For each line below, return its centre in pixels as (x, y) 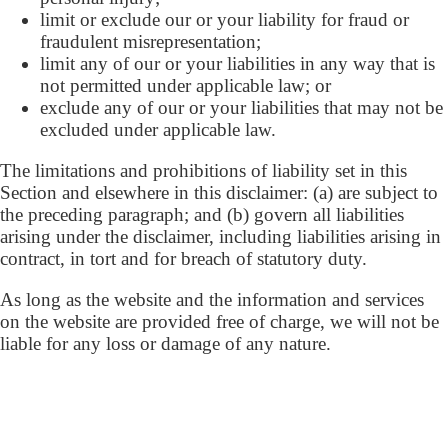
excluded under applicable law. (158, 129)
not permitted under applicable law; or (185, 85)
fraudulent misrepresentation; (150, 41)
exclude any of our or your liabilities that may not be (241, 107)
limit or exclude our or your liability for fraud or (224, 19)
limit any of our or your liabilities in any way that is (237, 63)
